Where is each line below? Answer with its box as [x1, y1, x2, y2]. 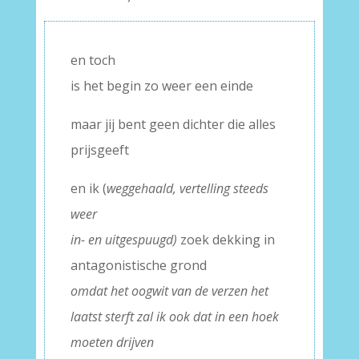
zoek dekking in [179, 231, 275, 249]
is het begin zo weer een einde [70, 77, 253, 95]
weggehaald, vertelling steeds [106, 179, 268, 198]
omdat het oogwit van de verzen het [70, 282, 268, 301]
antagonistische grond [70, 256, 207, 275]
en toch [70, 51, 115, 70]
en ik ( [70, 179, 107, 198]
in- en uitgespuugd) [70, 231, 180, 249]
